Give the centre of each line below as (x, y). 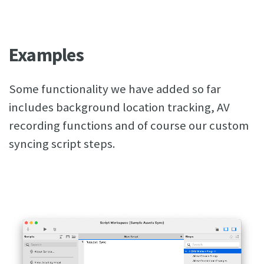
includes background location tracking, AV (119, 108)
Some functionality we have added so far (115, 89)
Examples (47, 55)
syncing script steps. (62, 144)
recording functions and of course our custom (129, 126)
